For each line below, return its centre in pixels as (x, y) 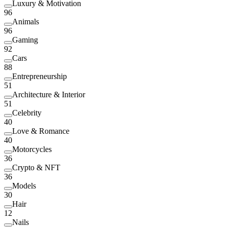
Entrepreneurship (40, 76)
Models (24, 185)
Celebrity (27, 112)
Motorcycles (32, 149)
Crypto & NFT (36, 167)
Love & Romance (41, 131)
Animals (26, 21)
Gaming (25, 40)
